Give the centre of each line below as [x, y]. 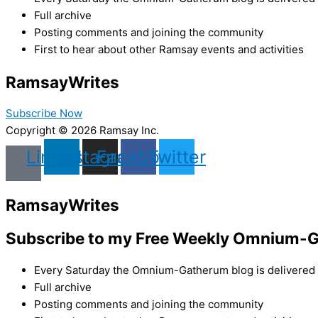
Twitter [177, 157]
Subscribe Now [44, 114]
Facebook [138, 157]
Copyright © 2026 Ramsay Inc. [82, 131]
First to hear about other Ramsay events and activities [169, 49]
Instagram [100, 157]
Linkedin [62, 157]
